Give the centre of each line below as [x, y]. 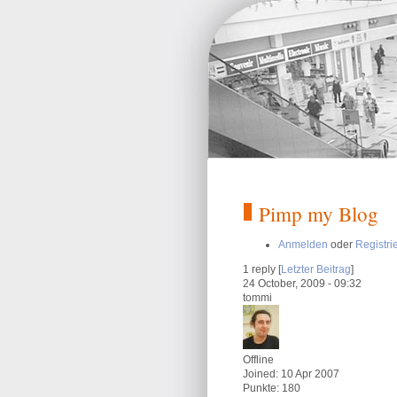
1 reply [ [262, 269]
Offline [258, 360]
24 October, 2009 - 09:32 [302, 284]
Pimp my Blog [319, 214]
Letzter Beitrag [316, 269]
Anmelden [303, 245]
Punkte [260, 388]
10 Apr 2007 [309, 374]
